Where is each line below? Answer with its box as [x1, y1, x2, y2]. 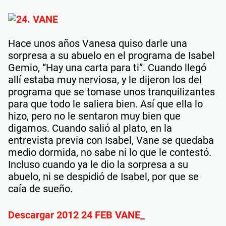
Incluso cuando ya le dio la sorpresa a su [8, 158, 188, 171]
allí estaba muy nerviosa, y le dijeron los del [8, 73, 202, 86]
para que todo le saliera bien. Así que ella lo [8, 97, 203, 110]
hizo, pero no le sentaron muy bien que [8, 109, 181, 122]
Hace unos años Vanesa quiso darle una [8, 37, 187, 49]
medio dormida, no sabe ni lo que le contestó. [8, 146, 211, 158]
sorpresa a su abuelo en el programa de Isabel [8, 49, 215, 62]
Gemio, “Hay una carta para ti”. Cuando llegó [8, 61, 206, 74]
